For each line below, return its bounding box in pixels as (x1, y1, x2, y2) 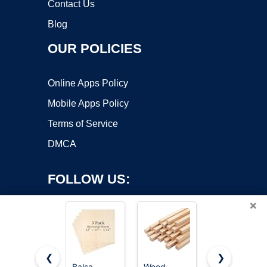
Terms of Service (48, 119, 118, 129)
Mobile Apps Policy (48, 98, 129, 108)
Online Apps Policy (48, 78, 128, 88)
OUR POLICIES (48, 41, 142, 56)
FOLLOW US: (48, 172, 130, 187)
